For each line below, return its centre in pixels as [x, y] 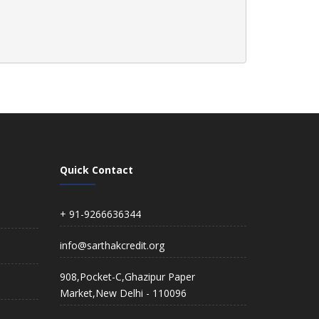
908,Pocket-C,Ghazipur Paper [127, 277]
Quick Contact [96, 170]
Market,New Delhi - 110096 [123, 293]
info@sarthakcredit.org [112, 245]
